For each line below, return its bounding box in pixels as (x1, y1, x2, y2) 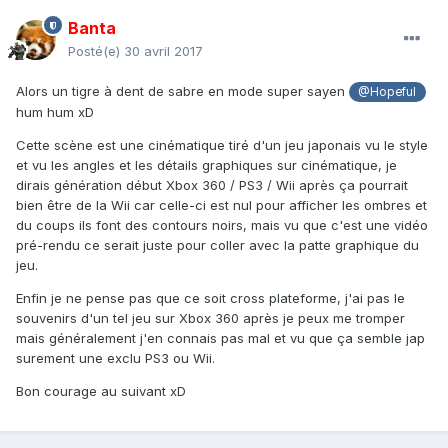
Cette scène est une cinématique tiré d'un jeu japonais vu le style (16, 137, 428, 154)
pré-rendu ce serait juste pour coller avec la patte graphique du (16, 237, 419, 254)
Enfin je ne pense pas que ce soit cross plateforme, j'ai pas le (16, 290, 405, 307)
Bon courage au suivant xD (16, 383, 186, 400)
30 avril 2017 (124, 43, 203, 60)
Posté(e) (68, 43, 124, 60)
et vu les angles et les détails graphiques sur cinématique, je (16, 157, 397, 174)
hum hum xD (16, 104, 94, 121)
